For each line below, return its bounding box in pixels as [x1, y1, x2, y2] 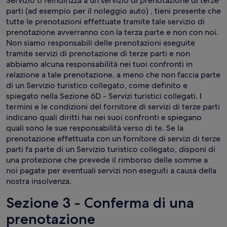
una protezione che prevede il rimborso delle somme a [6, 155, 208, 165]
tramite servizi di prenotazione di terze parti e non [6, 48, 190, 59]
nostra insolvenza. [6, 176, 71, 186]
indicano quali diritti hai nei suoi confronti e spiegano [6, 112, 202, 123]
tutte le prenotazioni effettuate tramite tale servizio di [6, 16, 205, 27]
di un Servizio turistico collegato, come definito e [6, 80, 187, 91]
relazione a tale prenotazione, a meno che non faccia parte [6, 69, 220, 80]
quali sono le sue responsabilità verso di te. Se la [6, 123, 183, 133]
